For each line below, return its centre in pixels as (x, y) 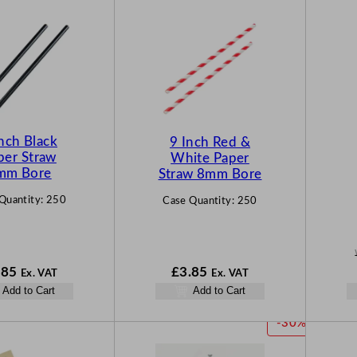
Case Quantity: (200, 200)
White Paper (210, 159)
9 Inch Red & (210, 143)
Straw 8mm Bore (210, 175)
